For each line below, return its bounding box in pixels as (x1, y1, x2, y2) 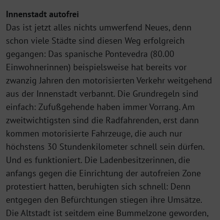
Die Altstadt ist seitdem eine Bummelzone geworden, (6, 207, 208, 219)
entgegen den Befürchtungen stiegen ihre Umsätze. (6, 193, 202, 205)
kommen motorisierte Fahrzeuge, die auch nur (6, 127, 182, 139)
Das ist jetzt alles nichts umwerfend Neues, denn (6, 21, 192, 33)
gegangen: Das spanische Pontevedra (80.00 (6, 48, 174, 59)
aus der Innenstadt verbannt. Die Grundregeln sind (6, 87, 198, 99)
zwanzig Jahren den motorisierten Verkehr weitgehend (6, 74, 212, 86)
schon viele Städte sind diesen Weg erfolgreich (6, 34, 185, 46)
